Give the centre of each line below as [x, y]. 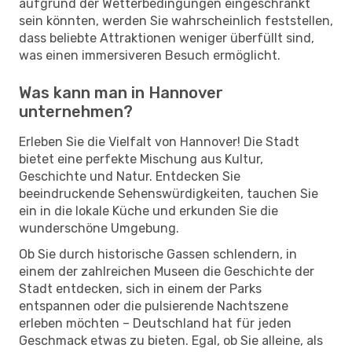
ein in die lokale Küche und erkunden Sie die [148, 211]
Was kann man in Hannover [121, 92]
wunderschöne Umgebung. [99, 228]
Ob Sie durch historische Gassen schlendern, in [158, 254]
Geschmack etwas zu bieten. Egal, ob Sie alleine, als [171, 340]
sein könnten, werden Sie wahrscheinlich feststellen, [176, 20]
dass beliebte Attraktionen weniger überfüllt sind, [167, 38]
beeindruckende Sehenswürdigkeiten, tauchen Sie [169, 193]
